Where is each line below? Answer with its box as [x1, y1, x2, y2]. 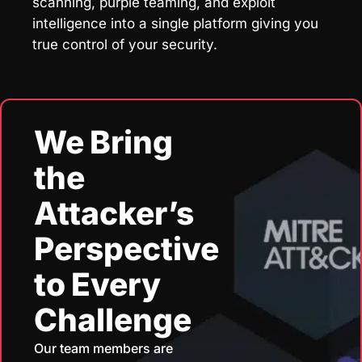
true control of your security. [32, 36, 217, 53]
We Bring [34, 122, 174, 161]
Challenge [34, 300, 192, 339]
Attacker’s [34, 193, 194, 232]
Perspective [34, 229, 219, 267]
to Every [34, 264, 162, 303]
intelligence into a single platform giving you [32, 15, 318, 32]
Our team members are [34, 339, 173, 356]
